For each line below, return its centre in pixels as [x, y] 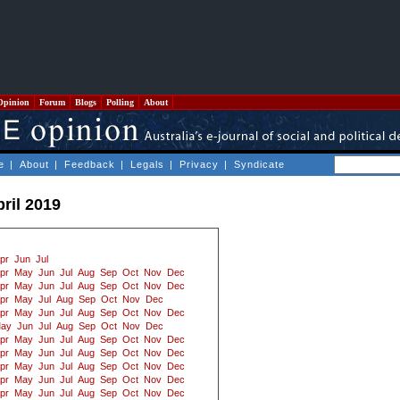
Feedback [90, 164]
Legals [147, 164]
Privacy [199, 164]
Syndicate [259, 164]
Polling [120, 102]
